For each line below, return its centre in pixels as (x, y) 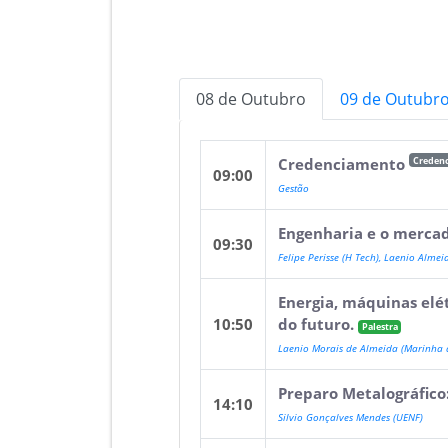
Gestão (294, 188)
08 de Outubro (251, 99)
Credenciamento (344, 164)
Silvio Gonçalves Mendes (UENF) (351, 417)
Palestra (379, 327)
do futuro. (318, 324)
